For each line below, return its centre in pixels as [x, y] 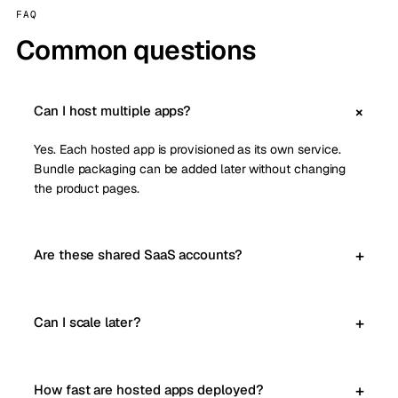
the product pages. [87, 189]
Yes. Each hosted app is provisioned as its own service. [188, 150]
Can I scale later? [88, 322]
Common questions [136, 51]
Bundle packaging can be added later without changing [190, 169]
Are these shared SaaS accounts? [138, 255]
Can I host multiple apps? [113, 111]
